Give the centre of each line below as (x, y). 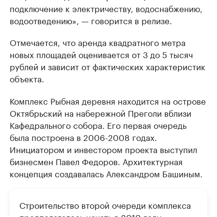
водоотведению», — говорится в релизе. (91, 20)
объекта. (27, 78)
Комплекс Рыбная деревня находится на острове (108, 100)
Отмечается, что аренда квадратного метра (98, 42)
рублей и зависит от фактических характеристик (108, 66)
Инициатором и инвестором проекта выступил (103, 149)
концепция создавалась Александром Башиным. (106, 173)
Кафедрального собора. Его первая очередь (98, 124)
